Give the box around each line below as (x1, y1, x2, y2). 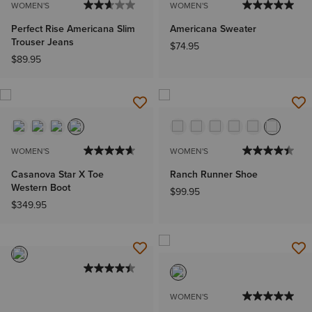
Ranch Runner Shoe (170, 166, 258, 181)
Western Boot (11, 180, 70, 194)
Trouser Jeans (11, 34, 74, 49)
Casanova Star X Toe (11, 166, 104, 181)
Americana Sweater (170, 21, 256, 36)
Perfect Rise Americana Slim (11, 21, 135, 36)
